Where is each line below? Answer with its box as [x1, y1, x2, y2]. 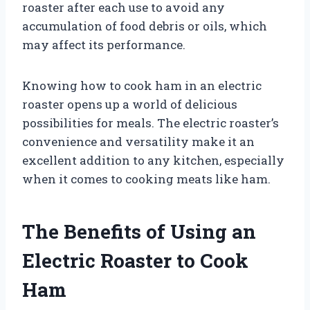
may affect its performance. [22, 36, 185, 53]
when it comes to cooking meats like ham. [22, 170, 271, 187]
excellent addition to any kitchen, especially [22, 152, 284, 168]
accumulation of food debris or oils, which [22, 17, 267, 34]
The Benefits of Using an [22, 218, 256, 244]
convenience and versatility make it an [22, 133, 255, 149]
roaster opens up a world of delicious [22, 95, 237, 112]
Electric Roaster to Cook [22, 247, 248, 273]
